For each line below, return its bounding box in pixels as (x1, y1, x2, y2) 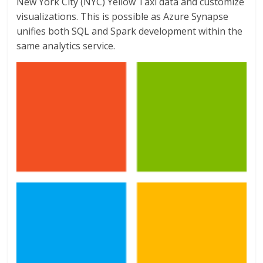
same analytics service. (16, 39, 116, 52)
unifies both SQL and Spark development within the (16, 24, 243, 38)
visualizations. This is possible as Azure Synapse (16, 9, 229, 23)
